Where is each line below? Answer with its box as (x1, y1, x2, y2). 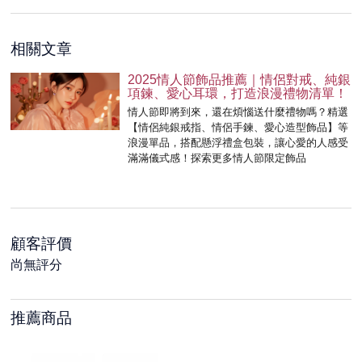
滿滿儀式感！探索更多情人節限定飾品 (128, 152, 307, 165)
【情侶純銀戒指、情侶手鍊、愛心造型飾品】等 (128, 121, 349, 134)
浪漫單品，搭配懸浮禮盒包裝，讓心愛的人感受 (128, 137, 349, 149)
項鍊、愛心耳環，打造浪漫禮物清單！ (128, 86, 348, 101)
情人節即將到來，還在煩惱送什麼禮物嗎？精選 (128, 106, 349, 119)
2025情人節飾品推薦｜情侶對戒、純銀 (128, 73, 351, 87)
